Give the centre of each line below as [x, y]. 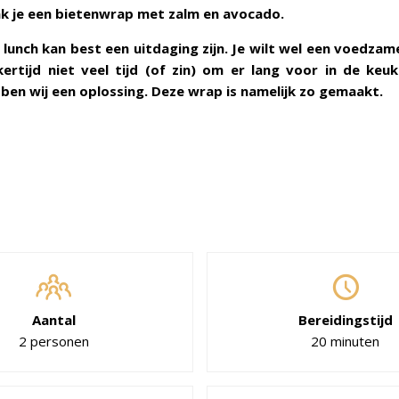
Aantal [53, 319]
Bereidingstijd [345, 319]
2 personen [53, 341]
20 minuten [346, 341]
